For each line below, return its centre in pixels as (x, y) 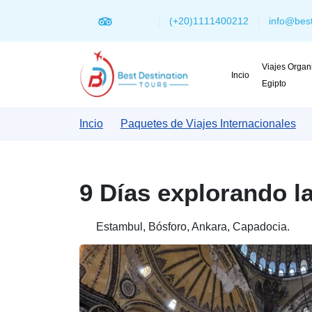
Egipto (275, 84)
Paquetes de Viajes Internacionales (208, 124)
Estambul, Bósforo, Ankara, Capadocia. (192, 227)
